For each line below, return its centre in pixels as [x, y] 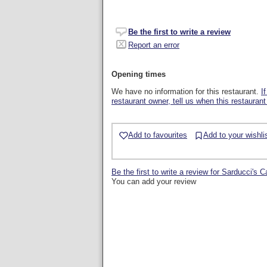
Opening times [139, 74]
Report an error [154, 45]
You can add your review [154, 181]
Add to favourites [158, 135]
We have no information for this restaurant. [186, 91]
